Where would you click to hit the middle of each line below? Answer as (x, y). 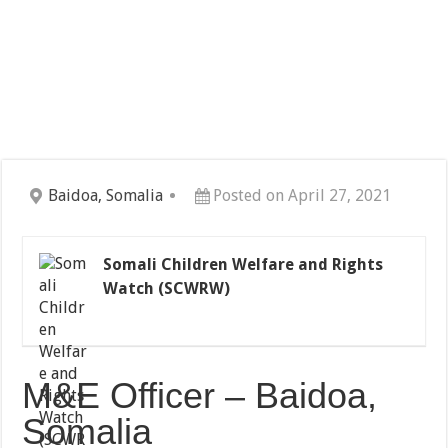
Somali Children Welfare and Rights (243, 265)
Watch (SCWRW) (167, 289)
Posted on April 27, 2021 (302, 196)
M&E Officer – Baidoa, (200, 396)
